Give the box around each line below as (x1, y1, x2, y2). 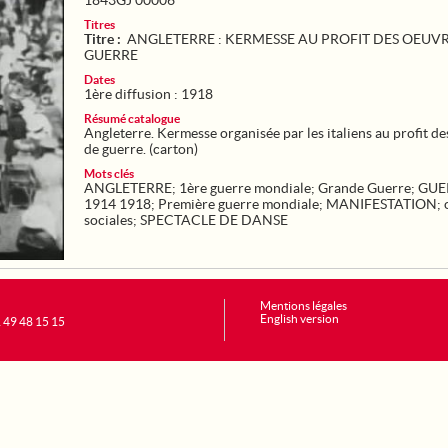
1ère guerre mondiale (179, 180, 311, 196)
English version (260, 312, 339, 325)
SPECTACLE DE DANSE (140, 212, 288, 228)
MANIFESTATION (326, 196, 437, 212)
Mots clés (84, 167, 134, 180)
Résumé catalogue (84, 112, 180, 125)
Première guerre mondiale (158, 196, 319, 212)
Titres (84, 18, 115, 31)
